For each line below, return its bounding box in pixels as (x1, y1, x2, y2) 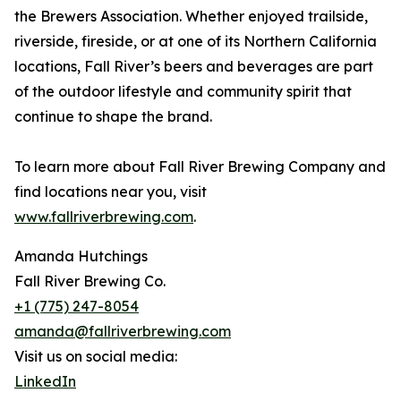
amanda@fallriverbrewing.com (14, 322, 231, 341)
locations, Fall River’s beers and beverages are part (14, 57, 373, 76)
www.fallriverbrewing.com (14, 208, 193, 226)
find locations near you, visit (14, 183, 207, 201)
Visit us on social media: (14, 347, 177, 366)
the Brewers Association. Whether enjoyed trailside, (14, 7, 368, 26)
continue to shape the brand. (14, 107, 212, 126)
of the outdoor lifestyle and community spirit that (14, 82, 352, 101)
